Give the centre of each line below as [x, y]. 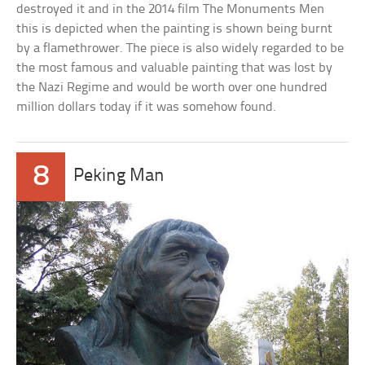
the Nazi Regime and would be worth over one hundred [172, 88]
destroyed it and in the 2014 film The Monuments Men [171, 10]
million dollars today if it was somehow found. [147, 108]
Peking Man [119, 177]
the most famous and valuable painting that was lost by [175, 68]
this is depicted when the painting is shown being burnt [175, 29]
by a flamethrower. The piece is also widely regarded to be [180, 49]
